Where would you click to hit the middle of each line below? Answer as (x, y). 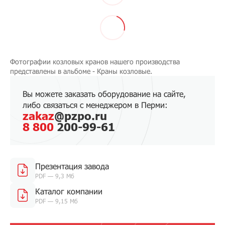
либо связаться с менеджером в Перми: (95, 104)
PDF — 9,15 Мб (57, 201)
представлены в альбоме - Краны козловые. (81, 71)
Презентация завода (72, 166)
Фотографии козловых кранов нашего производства (95, 61)
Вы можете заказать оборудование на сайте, (104, 93)
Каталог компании (69, 191)
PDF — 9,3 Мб (55, 176)
